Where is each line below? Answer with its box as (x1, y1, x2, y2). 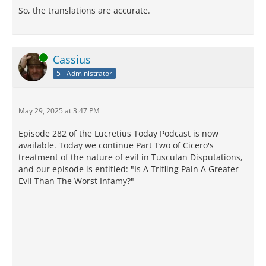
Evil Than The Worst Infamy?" (18, 175, 134, 187)
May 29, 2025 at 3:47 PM (18, 106, 100, 116)
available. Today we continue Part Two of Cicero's (18, 140, 214, 151)
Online (18, 52, 40, 63)
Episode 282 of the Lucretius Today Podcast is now (18, 128, 218, 140)
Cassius (53, 52, 91, 67)
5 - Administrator (56, 68, 112, 78)
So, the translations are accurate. (18, 5, 150, 17)
